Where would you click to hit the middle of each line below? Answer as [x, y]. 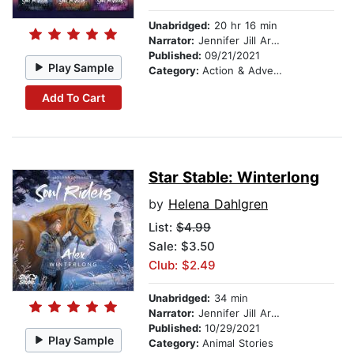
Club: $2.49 [182, 265]
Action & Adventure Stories [238, 71]
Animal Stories [238, 343]
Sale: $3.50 [182, 247]
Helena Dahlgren [218, 204]
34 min [229, 298]
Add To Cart [73, 97]
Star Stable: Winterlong [234, 178]
